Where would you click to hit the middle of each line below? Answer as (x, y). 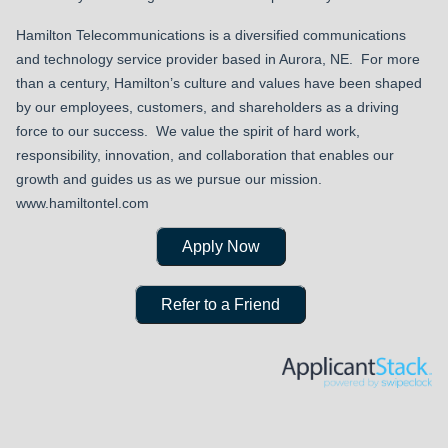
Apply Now (220, 246)
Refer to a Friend (220, 304)
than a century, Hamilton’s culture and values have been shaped (219, 83)
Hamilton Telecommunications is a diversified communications (211, 35)
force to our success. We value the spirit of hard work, (188, 131)
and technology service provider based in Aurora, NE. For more (218, 59)
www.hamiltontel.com (82, 203)
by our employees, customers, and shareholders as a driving (207, 107)
